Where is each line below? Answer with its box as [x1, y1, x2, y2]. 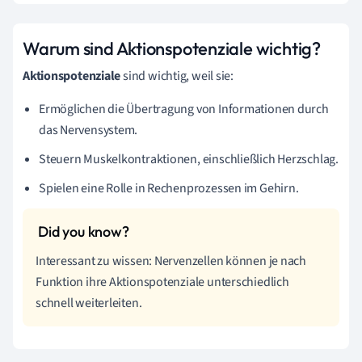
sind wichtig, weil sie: [120, 66, 234, 85]
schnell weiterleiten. [36, 293, 142, 312]
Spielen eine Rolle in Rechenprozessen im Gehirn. [39, 179, 299, 197]
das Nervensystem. [39, 120, 138, 139]
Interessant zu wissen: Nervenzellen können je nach [36, 251, 306, 270]
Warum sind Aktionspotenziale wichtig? [23, 36, 321, 60]
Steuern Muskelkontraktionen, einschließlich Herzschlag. [39, 149, 339, 168]
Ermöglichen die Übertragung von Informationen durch [39, 99, 329, 118]
